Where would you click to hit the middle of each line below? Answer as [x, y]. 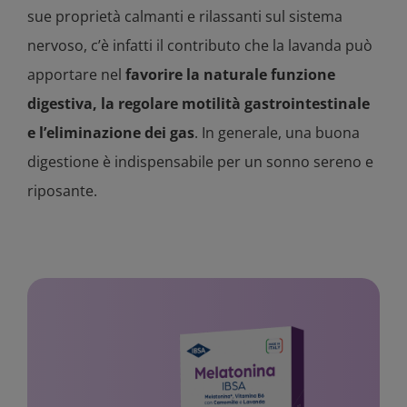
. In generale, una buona [277, 133]
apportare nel [76, 75]
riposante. [62, 191]
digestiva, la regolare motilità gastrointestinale [199, 104]
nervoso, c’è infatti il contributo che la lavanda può [200, 46]
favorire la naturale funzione [230, 75]
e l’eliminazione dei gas [111, 133]
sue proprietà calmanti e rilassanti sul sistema [185, 17]
